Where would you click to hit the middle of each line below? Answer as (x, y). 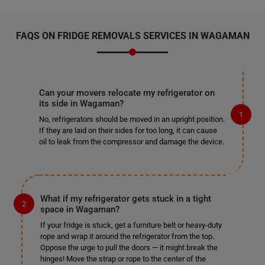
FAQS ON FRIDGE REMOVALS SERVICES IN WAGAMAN (132, 36)
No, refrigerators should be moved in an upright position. (132, 119)
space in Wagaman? (80, 209)
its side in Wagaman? (81, 104)
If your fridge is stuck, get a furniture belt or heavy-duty (131, 225)
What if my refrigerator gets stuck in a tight (125, 199)
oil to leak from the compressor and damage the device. (131, 142)
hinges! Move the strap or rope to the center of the (123, 259)
